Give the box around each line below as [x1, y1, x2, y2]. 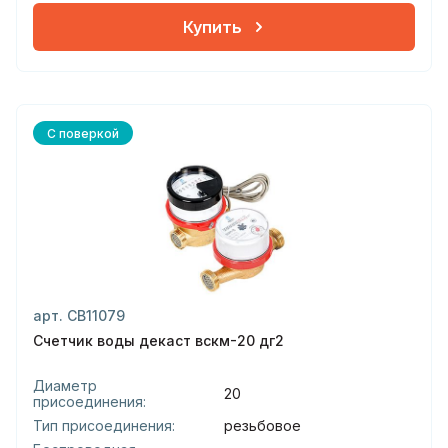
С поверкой [47, 125, 119, 141]
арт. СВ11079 [33, 307, 125, 324]
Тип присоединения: [33, 417, 175, 434]
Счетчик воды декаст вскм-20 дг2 [33, 332, 284, 349]
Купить [182, 16, 242, 37]
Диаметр [33, 377, 97, 394]
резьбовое [224, 417, 301, 434]
